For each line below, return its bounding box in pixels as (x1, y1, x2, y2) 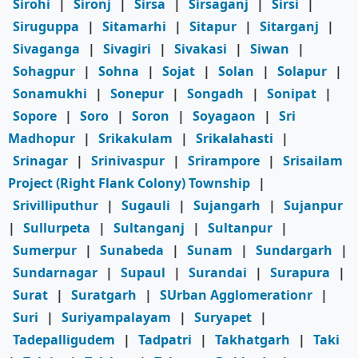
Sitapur (189, 18, 237, 36)
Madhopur (8, 129, 75, 148)
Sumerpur (13, 241, 77, 260)
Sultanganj (113, 219, 185, 237)
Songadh (187, 85, 244, 103)
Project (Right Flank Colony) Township (8, 174, 250, 193)
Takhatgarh (215, 331, 290, 349)
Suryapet (194, 308, 252, 327)
